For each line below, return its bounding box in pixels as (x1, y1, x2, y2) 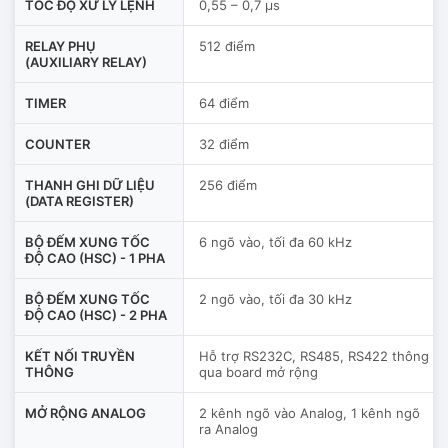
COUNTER (25, 135, 90, 152)
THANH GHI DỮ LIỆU (25, 176, 155, 193)
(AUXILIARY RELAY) (25, 53, 147, 70)
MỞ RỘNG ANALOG (25, 404, 146, 421)
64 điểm (199, 94, 249, 111)
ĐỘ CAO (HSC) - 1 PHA (25, 249, 165, 266)
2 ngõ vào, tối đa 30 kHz (199, 290, 352, 307)
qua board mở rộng (199, 363, 318, 380)
